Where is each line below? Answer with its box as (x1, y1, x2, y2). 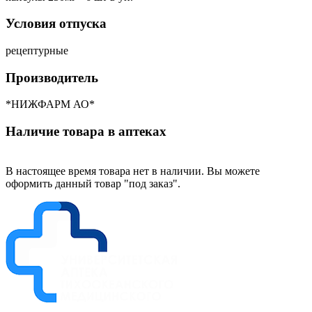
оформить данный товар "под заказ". (6, 177, 180, 189)
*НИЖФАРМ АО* (6, 98, 95, 111)
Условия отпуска (6, 16, 107, 31)
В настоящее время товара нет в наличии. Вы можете (6, 164, 260, 177)
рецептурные (6, 44, 68, 56)
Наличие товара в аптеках (6, 124, 166, 139)
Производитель (6, 70, 98, 85)
